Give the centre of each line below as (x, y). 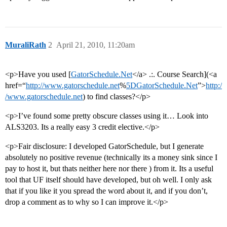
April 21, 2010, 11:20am (96, 45)
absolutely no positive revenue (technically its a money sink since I (111, 158)
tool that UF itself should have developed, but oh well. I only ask (108, 180)
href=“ (15, 86)
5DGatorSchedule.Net (162, 86)
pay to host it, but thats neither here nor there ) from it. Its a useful (109, 169)
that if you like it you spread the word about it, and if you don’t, (106, 191)
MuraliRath (26, 45)
